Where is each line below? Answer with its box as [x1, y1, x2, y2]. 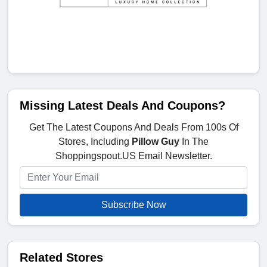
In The [179, 136, 209, 147]
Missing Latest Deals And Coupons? [20, 99, 225, 113]
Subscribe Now [101, 200, 166, 210]
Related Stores [20, 251, 103, 265]
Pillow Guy [132, 136, 179, 147]
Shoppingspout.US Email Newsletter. [55, 151, 212, 162]
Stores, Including [58, 136, 132, 147]
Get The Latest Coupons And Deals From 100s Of [29, 122, 238, 133]
